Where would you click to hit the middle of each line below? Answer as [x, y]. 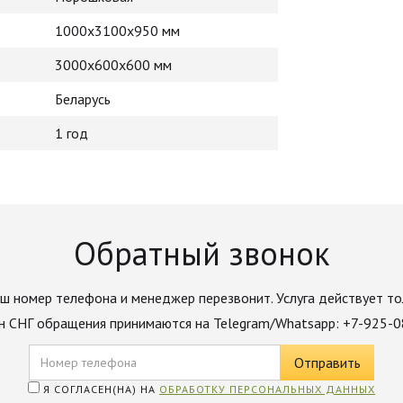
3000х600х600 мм [113, 65]
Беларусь [83, 99]
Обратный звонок [201, 253]
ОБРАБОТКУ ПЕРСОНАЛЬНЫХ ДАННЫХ [267, 389]
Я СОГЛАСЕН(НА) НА [99, 389]
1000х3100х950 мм [117, 31]
